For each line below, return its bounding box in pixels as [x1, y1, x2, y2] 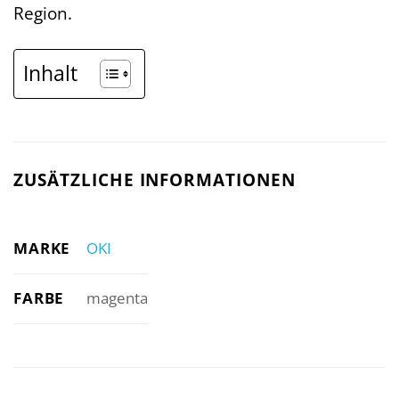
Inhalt [23, 59, 77, 88]
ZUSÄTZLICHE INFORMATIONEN [13, 167, 296, 192]
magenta [85, 288, 148, 309]
